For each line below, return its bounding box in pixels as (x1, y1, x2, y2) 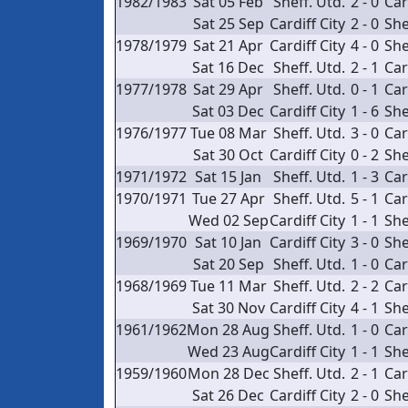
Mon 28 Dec (187, 363, 270, 383)
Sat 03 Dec (192, 101, 264, 121)
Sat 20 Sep (192, 254, 264, 274)
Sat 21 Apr (193, 36, 263, 56)
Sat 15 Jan (195, 167, 261, 187)
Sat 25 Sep (192, 14, 264, 34)
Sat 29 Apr (193, 79, 263, 99)
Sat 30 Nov (191, 298, 265, 318)
